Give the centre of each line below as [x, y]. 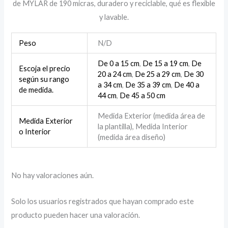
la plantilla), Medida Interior [143, 127]
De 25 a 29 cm [158, 74]
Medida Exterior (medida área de [151, 116]
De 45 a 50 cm [142, 96]
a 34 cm [110, 85]
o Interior [35, 132]
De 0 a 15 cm [119, 64]
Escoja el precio [44, 69]
